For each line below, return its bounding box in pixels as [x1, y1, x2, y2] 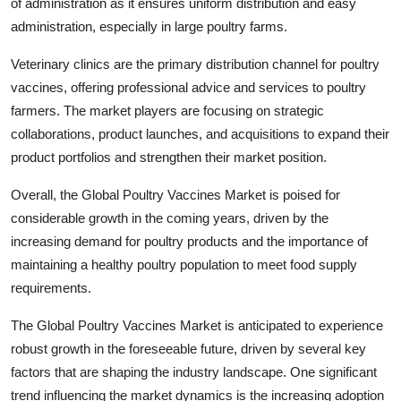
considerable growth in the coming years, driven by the [11, 209, 328, 226]
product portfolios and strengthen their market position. [11, 149, 327, 165]
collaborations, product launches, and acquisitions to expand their [11, 125, 389, 141]
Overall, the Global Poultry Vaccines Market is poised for [11, 186, 340, 202]
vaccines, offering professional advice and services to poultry [11, 79, 366, 95]
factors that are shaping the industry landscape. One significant [11, 363, 377, 380]
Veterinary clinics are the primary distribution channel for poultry [11, 55, 380, 72]
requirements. [11, 279, 91, 295]
